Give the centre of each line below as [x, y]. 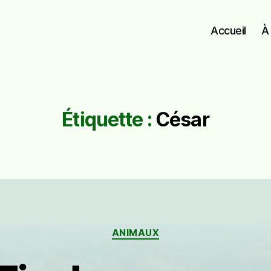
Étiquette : [107, 119]
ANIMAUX [135, 233]
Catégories [162, 227]
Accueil [228, 30]
